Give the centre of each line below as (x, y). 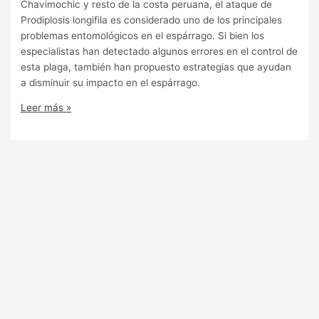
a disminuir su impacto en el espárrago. (111, 82)
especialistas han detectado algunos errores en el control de (159, 51)
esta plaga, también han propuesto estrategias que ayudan (156, 67)
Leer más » (46, 108)
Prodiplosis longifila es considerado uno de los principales (152, 20)
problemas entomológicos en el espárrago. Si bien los (143, 35)
